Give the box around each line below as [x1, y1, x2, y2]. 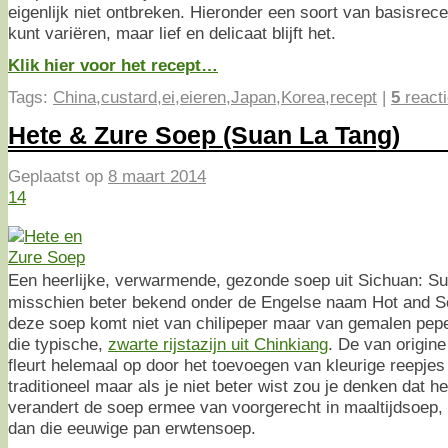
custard [101, 86, 157, 107]
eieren [180, 86, 226, 107]
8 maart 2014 [108, 165, 206, 186]
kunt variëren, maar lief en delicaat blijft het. [8, 22, 336, 43]
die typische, [8, 333, 108, 354]
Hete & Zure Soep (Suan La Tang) [8, 121, 400, 150]
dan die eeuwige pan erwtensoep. [8, 417, 256, 438]
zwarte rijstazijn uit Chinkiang [108, 333, 328, 354]
